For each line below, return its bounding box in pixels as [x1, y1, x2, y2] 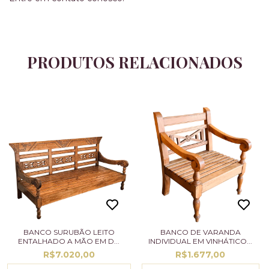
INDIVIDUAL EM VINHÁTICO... [148, 236, 252, 246]
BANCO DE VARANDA [160, 227, 241, 237]
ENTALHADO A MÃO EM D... [18, 236, 119, 246]
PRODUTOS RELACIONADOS [26, 51, 243, 73]
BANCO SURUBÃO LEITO [23, 227, 115, 237]
